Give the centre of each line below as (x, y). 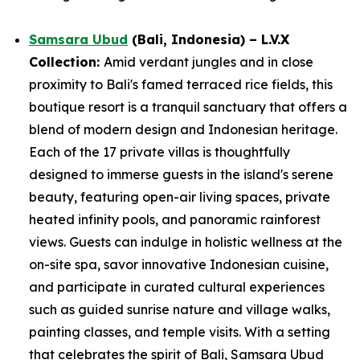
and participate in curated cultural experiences (177, 287)
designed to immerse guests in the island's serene (181, 174)
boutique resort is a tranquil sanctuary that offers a (188, 107)
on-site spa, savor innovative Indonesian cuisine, (179, 264)
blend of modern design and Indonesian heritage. (183, 129)
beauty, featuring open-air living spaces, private (180, 197)
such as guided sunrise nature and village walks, (180, 309)
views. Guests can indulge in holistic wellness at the (186, 242)
